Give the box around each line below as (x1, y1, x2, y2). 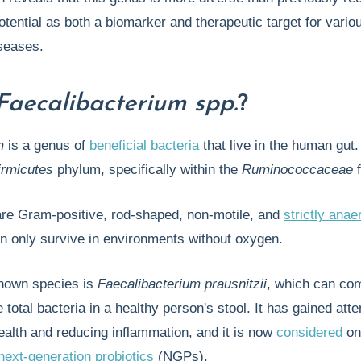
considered (276, 325, 343, 340)
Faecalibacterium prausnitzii (98, 276, 268, 292)
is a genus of (4, 138, 90, 153)
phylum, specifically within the (53, 162, 243, 177)
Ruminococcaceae (242, 162, 354, 177)
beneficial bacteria (89, 138, 200, 153)
